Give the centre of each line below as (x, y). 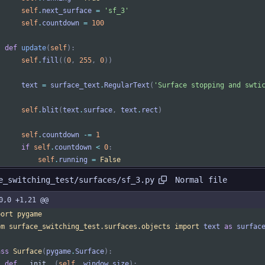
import (187, 227)
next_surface (67, 11)
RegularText (127, 85)
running (73, 160)
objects (156, 227)
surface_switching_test (54, 227)
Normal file (201, 180)
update (34, 48)
